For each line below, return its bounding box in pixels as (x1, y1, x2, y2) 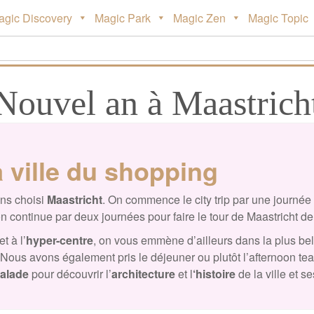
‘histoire (193, 266, 235, 282)
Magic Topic (248, 10, 308, 26)
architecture (111, 266, 175, 282)
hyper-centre (25, 232, 93, 248)
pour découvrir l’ (29, 266, 111, 282)
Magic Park (95, 10, 151, 26)
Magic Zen (173, 10, 226, 26)
